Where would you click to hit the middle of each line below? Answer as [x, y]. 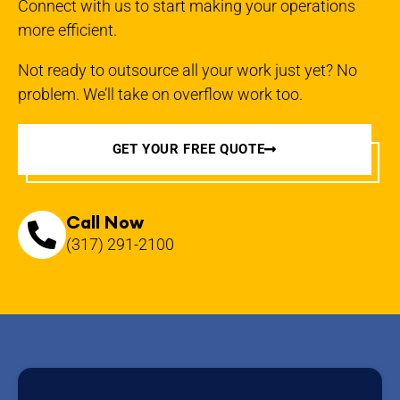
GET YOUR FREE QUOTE [188, 149]
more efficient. [67, 29]
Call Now [105, 222]
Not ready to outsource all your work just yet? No [187, 70]
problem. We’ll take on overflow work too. [160, 94]
